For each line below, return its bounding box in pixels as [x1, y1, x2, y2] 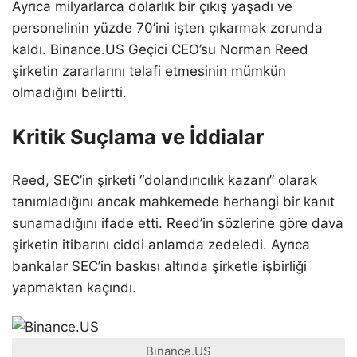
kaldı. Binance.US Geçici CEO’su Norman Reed [12, 41, 308, 57]
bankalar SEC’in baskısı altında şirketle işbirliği [12, 258, 307, 275]
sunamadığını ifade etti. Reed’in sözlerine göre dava [12, 215, 343, 232]
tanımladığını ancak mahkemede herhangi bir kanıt [12, 194, 335, 210]
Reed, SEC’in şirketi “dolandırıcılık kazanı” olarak [12, 172, 317, 189]
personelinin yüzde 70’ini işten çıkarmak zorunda [12, 20, 323, 36]
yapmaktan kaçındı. [12, 280, 136, 296]
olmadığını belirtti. [12, 84, 127, 100]
